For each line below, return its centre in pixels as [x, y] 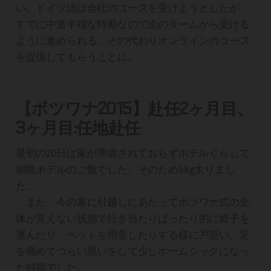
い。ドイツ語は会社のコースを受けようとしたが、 [132, 8]
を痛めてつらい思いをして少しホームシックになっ [132, 252]
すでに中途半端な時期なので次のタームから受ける [132, 25]
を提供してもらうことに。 [77, 57]
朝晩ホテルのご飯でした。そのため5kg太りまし [125, 170]
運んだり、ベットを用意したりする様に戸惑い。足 [132, 235]
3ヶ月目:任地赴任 [78, 128]
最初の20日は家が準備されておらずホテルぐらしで [132, 154]
